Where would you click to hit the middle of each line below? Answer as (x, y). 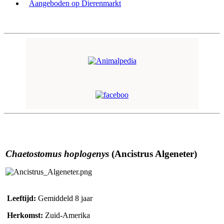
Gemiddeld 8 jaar (65, 198)
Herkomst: (26, 215)
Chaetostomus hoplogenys (58, 153)
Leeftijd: (21, 198)
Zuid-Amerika (67, 215)
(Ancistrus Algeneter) (154, 153)
